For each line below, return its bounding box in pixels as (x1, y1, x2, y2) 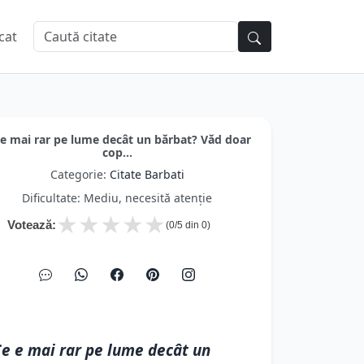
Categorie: (50, 167, 110, 182)
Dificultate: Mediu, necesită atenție (22, 190, 212, 206)
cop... (102, 145, 132, 160)
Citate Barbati (109, 167, 184, 182)
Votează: (7, 218, 56, 232)
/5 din (175, 219, 201, 231)
